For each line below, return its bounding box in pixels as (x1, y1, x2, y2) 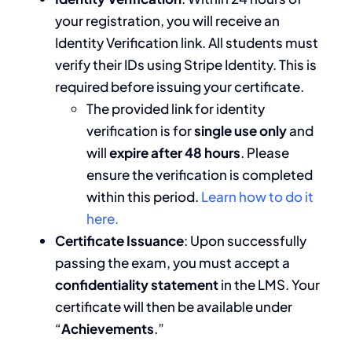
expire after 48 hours (106, 143, 240, 161)
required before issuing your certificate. (54, 77, 304, 95)
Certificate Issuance (54, 231, 184, 249)
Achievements (60, 319, 154, 337)
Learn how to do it (200, 187, 313, 205)
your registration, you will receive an (54, 11, 280, 29)
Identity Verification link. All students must (54, 33, 318, 51)
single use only (193, 121, 287, 139)
